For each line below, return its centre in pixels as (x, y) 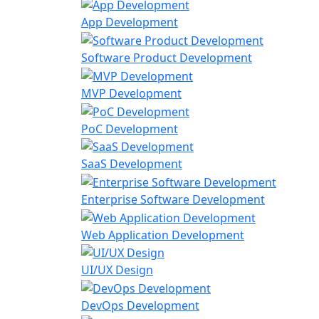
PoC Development (130, 129)
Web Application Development (163, 235)
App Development (130, 22)
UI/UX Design (117, 270)
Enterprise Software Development (173, 200)
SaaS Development (132, 164)
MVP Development (131, 93)
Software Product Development (167, 58)
